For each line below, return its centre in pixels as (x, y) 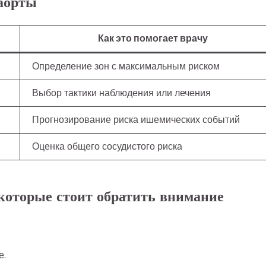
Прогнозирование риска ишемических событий (136, 120)
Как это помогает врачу (153, 39)
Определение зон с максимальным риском (126, 66)
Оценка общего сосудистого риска (107, 147)
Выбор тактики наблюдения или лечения (121, 93)
